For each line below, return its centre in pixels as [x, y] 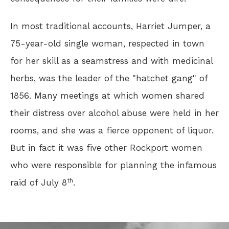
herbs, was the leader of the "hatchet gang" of [109, 78]
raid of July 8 [39, 182]
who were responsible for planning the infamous [113, 165]
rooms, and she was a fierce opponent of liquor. [112, 130]
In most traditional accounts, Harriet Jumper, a [110, 26]
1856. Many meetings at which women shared [107, 95]
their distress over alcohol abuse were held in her [114, 113]
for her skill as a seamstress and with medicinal [111, 61]
